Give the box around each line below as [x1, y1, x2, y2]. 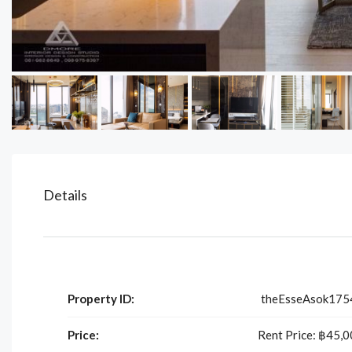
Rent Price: [257, 327, 316, 342]
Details [43, 185, 87, 203]
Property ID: [68, 291, 134, 306]
